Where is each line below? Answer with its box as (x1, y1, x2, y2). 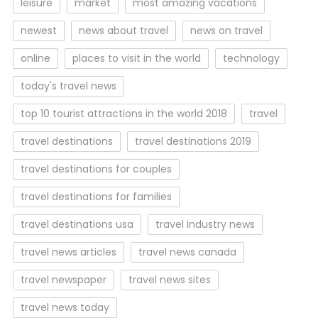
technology (222, 51, 280, 65)
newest (20, 23, 57, 38)
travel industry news (155, 217, 255, 231)
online (20, 51, 50, 65)
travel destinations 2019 (134, 134, 251, 148)
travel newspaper (20, 273, 106, 287)
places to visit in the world (72, 51, 201, 65)
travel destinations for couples (20, 162, 172, 176)
